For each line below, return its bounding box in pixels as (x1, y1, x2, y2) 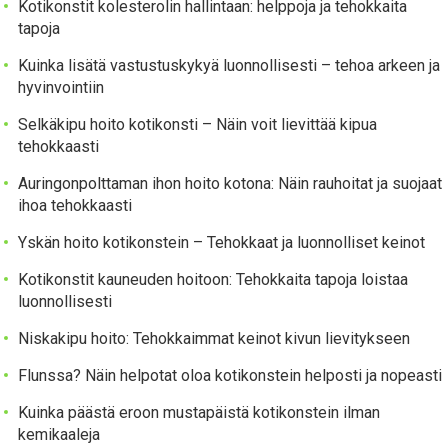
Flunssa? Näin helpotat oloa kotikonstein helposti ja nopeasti (18, 366, 443, 386)
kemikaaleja (18, 425, 101, 445)
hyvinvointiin (18, 78, 105, 98)
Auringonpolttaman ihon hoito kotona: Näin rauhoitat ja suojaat (18, 174, 443, 194)
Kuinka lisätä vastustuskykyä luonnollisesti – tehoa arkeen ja (18, 56, 441, 76)
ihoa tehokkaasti (18, 196, 133, 216)
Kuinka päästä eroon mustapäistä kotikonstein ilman (18, 403, 381, 423)
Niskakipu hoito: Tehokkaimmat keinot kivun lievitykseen (18, 329, 411, 349)
